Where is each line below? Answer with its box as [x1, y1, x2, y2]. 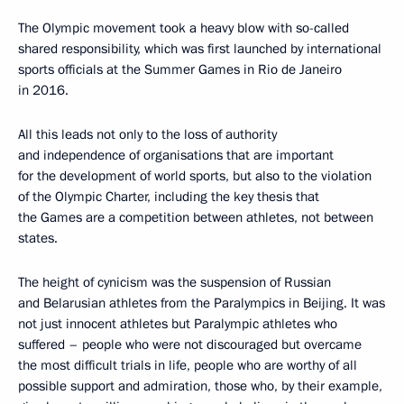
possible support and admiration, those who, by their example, [18, 377, 382, 395]
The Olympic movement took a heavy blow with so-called [18, 19, 349, 37]
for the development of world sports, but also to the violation [18, 167, 372, 185]
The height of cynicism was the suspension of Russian [18, 273, 331, 291]
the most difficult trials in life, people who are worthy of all [18, 356, 357, 374]
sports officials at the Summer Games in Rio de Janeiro [18, 60, 342, 78]
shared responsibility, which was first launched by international [18, 40, 381, 58]
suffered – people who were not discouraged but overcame [18, 335, 362, 353]
